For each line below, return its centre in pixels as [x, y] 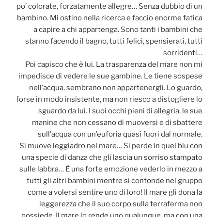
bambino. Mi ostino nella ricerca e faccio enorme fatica [110, 18]
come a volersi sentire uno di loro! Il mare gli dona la [115, 192]
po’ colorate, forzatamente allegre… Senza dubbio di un [109, 6]
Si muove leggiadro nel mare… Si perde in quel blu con [111, 146]
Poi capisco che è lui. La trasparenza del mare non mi [114, 64]
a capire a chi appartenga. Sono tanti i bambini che [118, 29]
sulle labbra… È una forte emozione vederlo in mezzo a [111, 169]
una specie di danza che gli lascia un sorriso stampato [112, 157]
